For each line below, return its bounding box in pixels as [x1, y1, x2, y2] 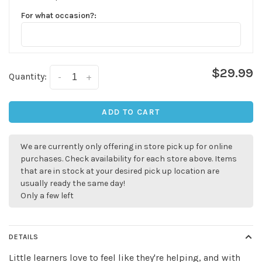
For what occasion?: [21, 11, 96, 20]
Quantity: [9, 71, 47, 82]
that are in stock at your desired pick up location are [20, 166, 219, 177]
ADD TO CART [102, 107, 160, 118]
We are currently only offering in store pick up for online [20, 142, 232, 152]
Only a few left [20, 191, 74, 201]
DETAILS [9, 233, 39, 242]
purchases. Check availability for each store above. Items [20, 154, 237, 164]
